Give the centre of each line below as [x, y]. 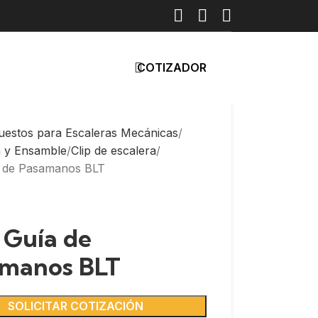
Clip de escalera [114, 150]
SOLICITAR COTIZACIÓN [75, 306]
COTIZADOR [172, 67]
